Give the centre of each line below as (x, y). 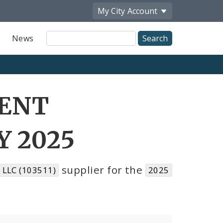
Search (59, 47)
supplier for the (102, 170)
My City (111, 11)
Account (142, 11)
